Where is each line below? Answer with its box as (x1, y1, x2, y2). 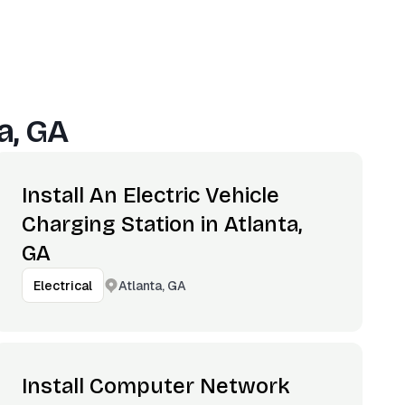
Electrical (33, 278, 93, 294)
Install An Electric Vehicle (22, 183, 280, 208)
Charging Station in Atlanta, (22, 212, 303, 237)
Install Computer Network (22, 373, 291, 399)
